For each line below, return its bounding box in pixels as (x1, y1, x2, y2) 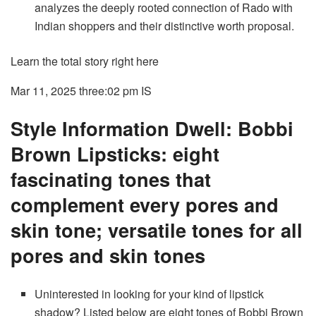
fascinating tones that (11, 165, 211, 193)
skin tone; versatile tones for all (11, 216, 303, 244)
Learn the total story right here (11, 52, 159, 69)
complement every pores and (11, 190, 279, 219)
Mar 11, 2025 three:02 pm (11, 82, 138, 99)
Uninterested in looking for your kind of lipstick (35, 286, 265, 303)
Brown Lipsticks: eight (11, 140, 219, 168)
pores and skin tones (11, 241, 205, 269)
